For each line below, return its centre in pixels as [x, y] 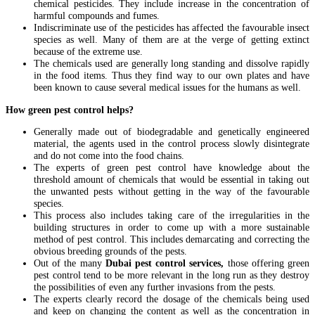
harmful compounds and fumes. [97, 16]
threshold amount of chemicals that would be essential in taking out [172, 180]
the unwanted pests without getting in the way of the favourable [172, 192]
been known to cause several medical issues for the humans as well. [167, 88]
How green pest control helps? [70, 109]
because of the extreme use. [88, 52]
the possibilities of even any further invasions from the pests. [155, 287]
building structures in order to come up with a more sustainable [172, 227]
